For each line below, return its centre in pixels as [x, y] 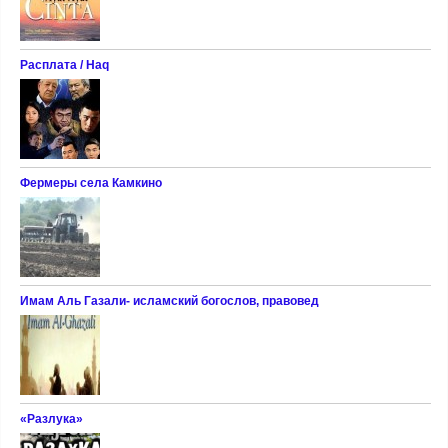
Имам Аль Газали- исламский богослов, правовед [169, 301]
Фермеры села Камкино [90, 183]
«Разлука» [51, 419]
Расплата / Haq [64, 65]
